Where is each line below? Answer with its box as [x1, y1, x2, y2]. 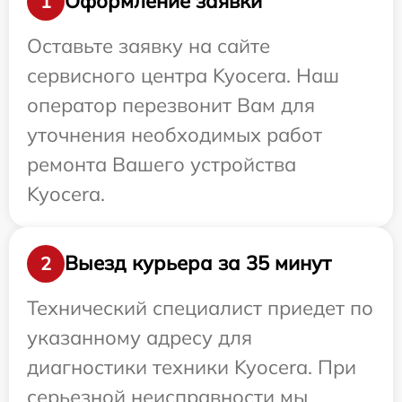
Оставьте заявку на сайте [27, 32, 270, 58]
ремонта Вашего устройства [27, 151, 296, 177]
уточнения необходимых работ [27, 121, 322, 147]
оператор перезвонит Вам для [27, 92, 315, 118]
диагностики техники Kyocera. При [27, 354, 356, 380]
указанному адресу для [27, 324, 252, 350]
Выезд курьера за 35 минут [65, 250, 331, 275]
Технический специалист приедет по [27, 294, 373, 320]
